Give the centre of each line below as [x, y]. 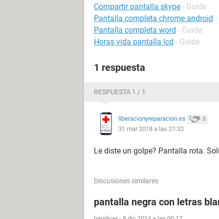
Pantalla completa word [135, 30]
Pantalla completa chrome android [153, 18]
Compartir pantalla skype [137, 7]
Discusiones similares [126, 181]
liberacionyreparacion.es [152, 119]
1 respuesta [120, 67]
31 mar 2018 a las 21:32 [151, 129]
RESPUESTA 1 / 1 [120, 92]
